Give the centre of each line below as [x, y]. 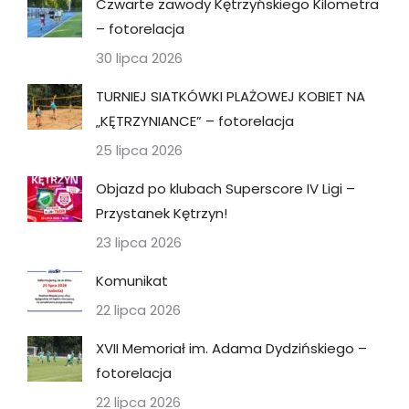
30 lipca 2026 [139, 58]
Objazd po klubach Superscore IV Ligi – [225, 189]
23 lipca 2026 [139, 242]
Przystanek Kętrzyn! [162, 213]
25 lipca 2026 [139, 150]
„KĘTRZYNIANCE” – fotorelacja [195, 121]
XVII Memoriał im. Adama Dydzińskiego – [231, 348]
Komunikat [132, 281]
